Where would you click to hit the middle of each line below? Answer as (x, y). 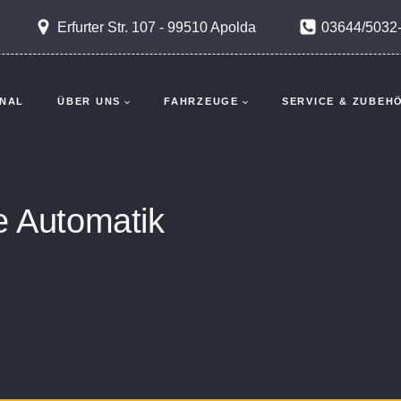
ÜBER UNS (90, 101)
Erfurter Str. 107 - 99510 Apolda (156, 27)
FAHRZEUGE (201, 101)
